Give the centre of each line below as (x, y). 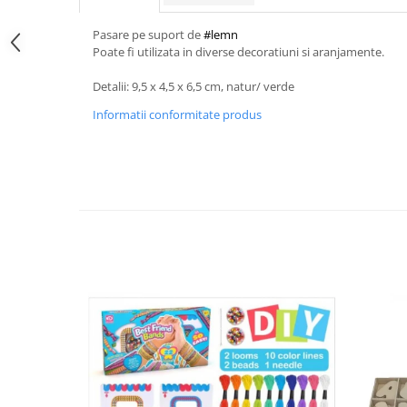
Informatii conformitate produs (177, 114)
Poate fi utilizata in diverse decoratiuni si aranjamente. (238, 52)
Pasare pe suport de (148, 35)
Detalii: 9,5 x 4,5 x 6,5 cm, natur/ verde (194, 86)
